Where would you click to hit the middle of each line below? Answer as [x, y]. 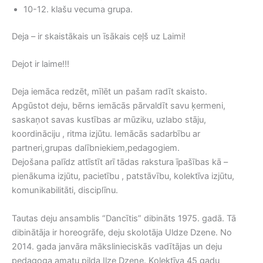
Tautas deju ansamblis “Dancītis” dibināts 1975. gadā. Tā [124, 218]
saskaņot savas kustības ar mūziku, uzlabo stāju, [109, 120]
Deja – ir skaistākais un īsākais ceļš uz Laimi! [99, 36]
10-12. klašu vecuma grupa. [78, 9]
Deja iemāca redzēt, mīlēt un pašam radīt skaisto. [109, 92]
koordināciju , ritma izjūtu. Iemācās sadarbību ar [106, 134]
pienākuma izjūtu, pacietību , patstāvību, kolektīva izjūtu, [123, 176]
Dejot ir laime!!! [41, 64]
